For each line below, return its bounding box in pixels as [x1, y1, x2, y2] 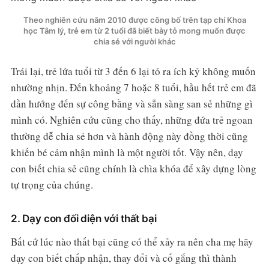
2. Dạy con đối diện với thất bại [10, 212, 157, 225]
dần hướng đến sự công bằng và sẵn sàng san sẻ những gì [10, 96, 253, 110]
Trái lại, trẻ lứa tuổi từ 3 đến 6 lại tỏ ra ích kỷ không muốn [10, 64, 256, 78]
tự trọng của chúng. [10, 177, 93, 192]
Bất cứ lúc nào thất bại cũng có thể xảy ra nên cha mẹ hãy [10, 234, 253, 249]
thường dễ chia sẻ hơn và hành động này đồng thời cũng [10, 128, 248, 143]
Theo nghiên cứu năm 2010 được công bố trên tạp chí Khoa [23, 14, 246, 25]
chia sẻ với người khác [93, 36, 176, 46]
